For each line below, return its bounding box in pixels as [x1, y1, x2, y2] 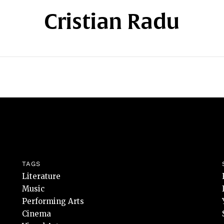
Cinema [22, 209, 51, 218]
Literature [22, 171, 60, 181]
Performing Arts [22, 196, 84, 206]
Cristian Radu [44, 9, 180, 33]
